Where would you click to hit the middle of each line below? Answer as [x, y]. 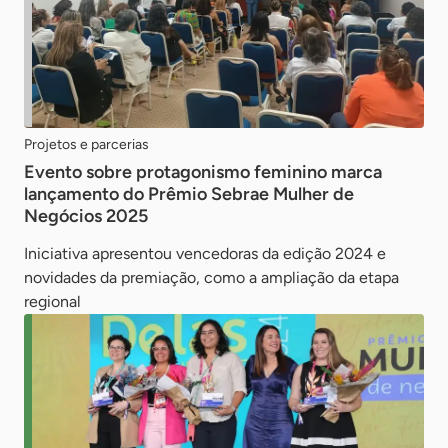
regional [52, 301]
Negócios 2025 [86, 215]
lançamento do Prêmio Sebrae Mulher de [189, 193]
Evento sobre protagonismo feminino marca [203, 171]
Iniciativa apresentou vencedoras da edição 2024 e [205, 253]
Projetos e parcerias [86, 144]
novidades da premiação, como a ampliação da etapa [211, 277]
